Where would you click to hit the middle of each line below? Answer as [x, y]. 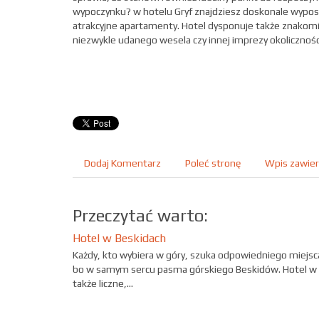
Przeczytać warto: [140, 215]
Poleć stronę [213, 163]
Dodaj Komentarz [122, 163]
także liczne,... [103, 283]
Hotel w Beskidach [119, 238]
